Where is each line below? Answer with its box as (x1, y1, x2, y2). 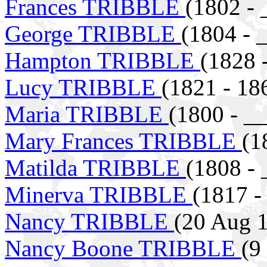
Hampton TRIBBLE (5, 47, 200, 73)
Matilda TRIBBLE (5, 154, 186, 181)
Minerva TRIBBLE (5, 181, 193, 207)
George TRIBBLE (5, 20, 181, 46)
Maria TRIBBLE (5, 101, 169, 127)
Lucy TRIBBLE (5, 74, 162, 100)
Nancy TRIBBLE (5, 208, 174, 234)
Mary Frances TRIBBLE (5, 128, 242, 154)
